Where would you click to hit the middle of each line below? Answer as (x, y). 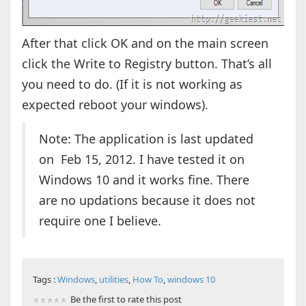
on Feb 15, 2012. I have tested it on (141, 159)
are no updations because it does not (147, 200)
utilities (113, 280)
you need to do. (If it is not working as (132, 84)
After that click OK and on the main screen (145, 43)
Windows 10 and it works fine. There (144, 180)
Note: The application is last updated (146, 139)
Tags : (45, 280)
